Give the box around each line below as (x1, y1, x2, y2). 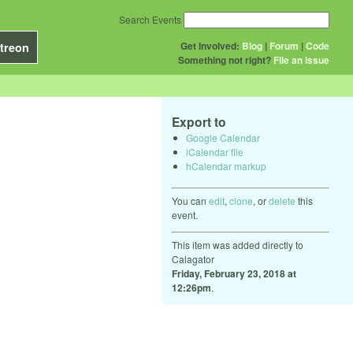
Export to (172, 113, 226, 131)
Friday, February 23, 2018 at (172, 266, 296, 281)
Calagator (172, 251, 214, 266)
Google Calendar (186, 130, 260, 144)
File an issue (273, 53, 329, 67)
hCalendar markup (186, 158, 266, 173)
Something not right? (178, 53, 271, 67)
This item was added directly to (172, 237, 303, 251)
